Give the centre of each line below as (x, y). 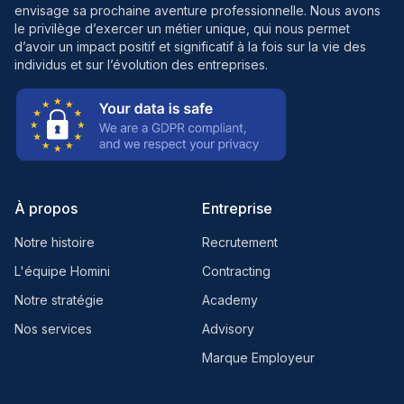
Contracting (236, 271)
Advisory (228, 328)
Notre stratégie (59, 299)
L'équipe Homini (62, 271)
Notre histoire (55, 242)
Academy (230, 299)
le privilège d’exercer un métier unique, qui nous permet (182, 28)
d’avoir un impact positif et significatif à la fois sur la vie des (190, 46)
